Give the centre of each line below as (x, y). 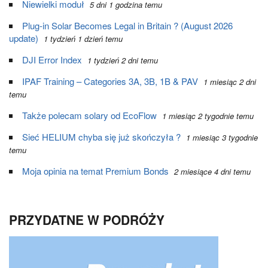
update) (24, 38)
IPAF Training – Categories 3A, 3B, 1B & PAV (110, 81)
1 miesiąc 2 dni (230, 82)
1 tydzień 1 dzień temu (83, 39)
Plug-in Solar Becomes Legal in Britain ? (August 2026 (127, 25)
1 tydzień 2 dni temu (123, 60)
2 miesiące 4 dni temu (212, 171)
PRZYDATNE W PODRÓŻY (87, 220)
